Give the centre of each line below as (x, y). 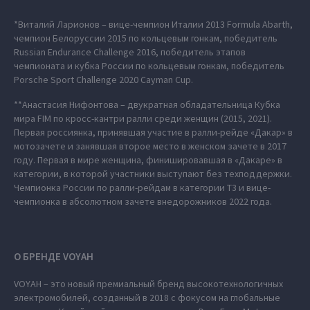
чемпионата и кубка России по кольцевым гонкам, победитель (149, 66)
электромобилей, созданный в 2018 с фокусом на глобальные (147, 298)
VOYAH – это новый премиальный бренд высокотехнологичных (148, 284)
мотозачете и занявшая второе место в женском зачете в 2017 (150, 146)
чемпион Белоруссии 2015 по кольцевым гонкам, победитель (146, 38)
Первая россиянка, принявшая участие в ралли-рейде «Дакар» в (153, 132)
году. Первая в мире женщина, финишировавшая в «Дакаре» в (148, 160)
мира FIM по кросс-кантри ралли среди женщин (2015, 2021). (144, 118)
